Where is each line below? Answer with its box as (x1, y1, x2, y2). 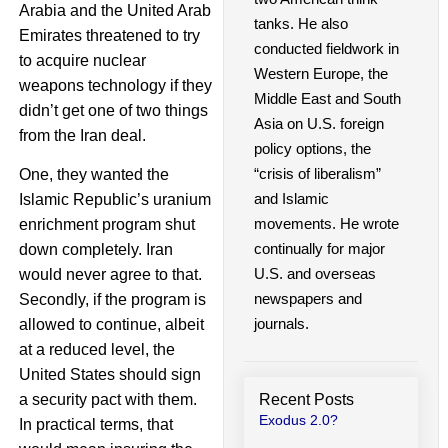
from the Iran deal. (18, 126, 146, 144)
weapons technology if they (18, 76, 212, 94)
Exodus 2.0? (259, 412, 339, 429)
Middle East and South (254, 90, 402, 108)
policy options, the (254, 140, 372, 158)
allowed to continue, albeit (18, 316, 204, 334)
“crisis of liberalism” (254, 165, 382, 183)
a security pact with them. (18, 391, 197, 409)
